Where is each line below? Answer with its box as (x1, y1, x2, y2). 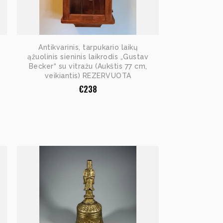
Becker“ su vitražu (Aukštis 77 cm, (28, 62, 147, 71)
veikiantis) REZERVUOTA (44, 72, 131, 80)
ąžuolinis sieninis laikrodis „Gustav (27, 53, 148, 61)
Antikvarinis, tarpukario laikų (38, 43, 137, 52)
